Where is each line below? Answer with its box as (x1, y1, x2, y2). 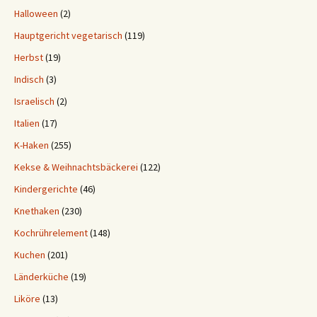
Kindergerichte (14, 183, 78, 195)
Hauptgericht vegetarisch (14, 29, 122, 42)
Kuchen (14, 248, 45, 261)
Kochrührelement (14, 226, 88, 239)
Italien (14, 117, 40, 129)
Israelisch (14, 95, 54, 108)
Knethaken (14, 204, 59, 217)
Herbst (14, 51, 43, 64)
